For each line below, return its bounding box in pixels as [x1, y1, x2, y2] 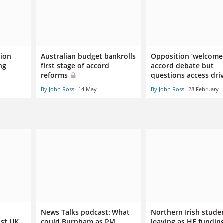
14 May [78, 85, 97, 93]
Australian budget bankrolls [40, 51, 136, 61]
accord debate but [150, 61, 214, 71]
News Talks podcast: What [40, 207, 130, 217]
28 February [188, 85, 219, 93]
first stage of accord [40, 61, 109, 71]
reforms [40, 70, 70, 80]
